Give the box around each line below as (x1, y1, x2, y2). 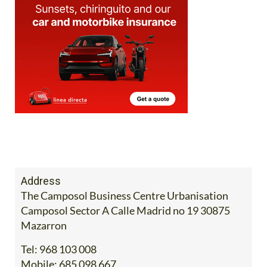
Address (21, 175, 61, 188)
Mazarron (21, 219, 67, 232)
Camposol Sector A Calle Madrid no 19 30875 (21, 204, 230, 218)
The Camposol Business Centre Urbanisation (21, 189, 228, 203)
